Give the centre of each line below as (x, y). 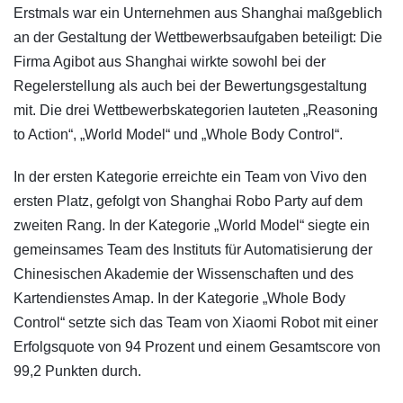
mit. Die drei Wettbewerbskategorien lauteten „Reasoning (196, 110)
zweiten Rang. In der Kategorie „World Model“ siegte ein (192, 225)
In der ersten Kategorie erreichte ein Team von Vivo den (190, 176)
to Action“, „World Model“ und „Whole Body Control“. (178, 134)
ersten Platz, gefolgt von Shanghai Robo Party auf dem (188, 201)
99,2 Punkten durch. (77, 371)
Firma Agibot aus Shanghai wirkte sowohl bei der (170, 61)
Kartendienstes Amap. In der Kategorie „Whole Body (179, 298)
